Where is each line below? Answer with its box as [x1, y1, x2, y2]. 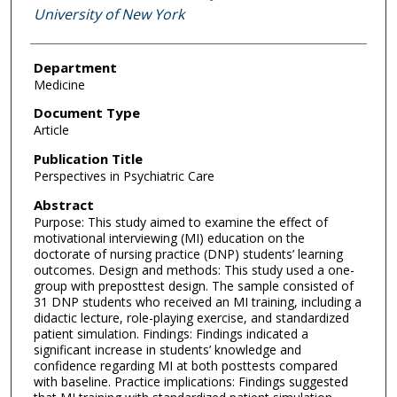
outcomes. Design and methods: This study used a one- [33, 261, 354, 278]
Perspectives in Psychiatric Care [33, 167, 214, 185]
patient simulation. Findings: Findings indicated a [33, 324, 308, 342]
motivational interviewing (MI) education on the [33, 229, 305, 246]
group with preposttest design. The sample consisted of [33, 276, 354, 294]
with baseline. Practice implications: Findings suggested [33, 372, 348, 390]
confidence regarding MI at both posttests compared [33, 356, 338, 374]
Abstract [33, 195, 94, 214]
